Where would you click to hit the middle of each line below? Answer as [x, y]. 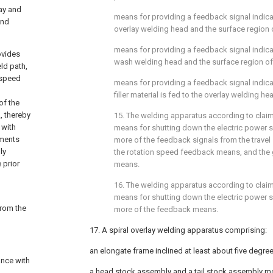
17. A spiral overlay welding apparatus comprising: [178, 230]
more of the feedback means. [166, 209]
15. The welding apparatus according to [185, 115]
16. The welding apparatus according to [185, 185]
